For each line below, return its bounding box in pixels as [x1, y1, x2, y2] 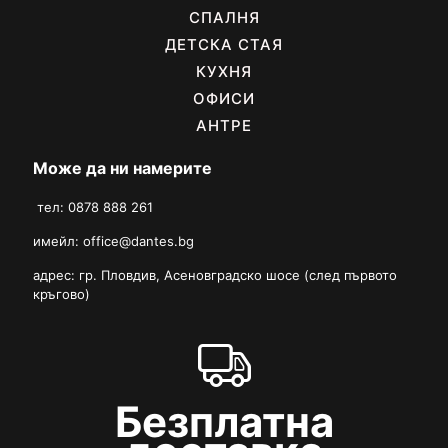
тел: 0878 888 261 [33, 198, 153, 215]
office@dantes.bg [83, 232, 194, 249]
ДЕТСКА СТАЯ [165, 34, 283, 54]
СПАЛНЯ [188, 7, 260, 27]
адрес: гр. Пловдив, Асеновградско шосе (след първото [33, 266, 397, 283]
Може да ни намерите [33, 157, 212, 178]
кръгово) [33, 285, 90, 302]
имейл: [33, 232, 83, 249]
